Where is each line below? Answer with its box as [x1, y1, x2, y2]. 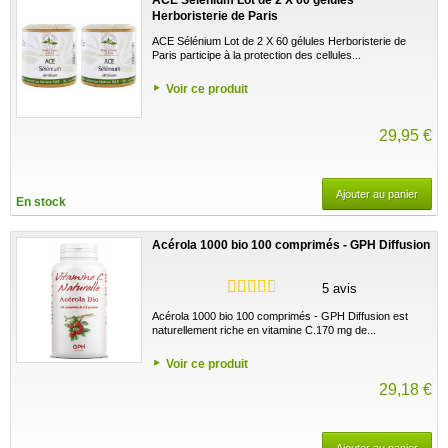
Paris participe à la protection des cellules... [152, 48, 361, 61]
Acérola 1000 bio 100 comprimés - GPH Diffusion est [152, 309, 408, 322]
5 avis [322, 280, 357, 296]
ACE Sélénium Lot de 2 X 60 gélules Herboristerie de [152, 34, 406, 47]
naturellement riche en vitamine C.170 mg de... [152, 323, 376, 336]
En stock [16, 194, 66, 209]
